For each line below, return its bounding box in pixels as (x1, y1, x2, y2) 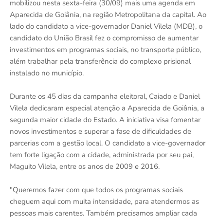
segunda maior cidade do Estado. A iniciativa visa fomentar (10, 114, 200, 125)
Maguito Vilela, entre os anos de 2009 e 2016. (10, 161, 160, 171)
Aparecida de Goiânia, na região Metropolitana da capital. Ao (10, 9, 206, 19)
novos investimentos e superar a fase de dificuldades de (10, 126, 191, 136)
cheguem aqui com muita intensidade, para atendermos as (10, 196, 199, 206)
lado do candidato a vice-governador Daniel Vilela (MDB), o (10, 21, 202, 31)
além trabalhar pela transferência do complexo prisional (10, 56, 191, 66)
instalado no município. (10, 68, 84, 78)
